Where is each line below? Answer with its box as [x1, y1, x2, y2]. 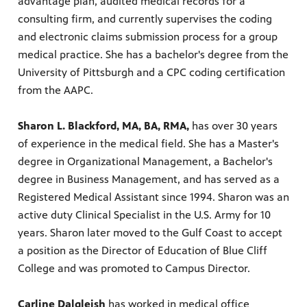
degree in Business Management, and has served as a [18, 173, 280, 186]
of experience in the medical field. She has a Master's [18, 137, 279, 151]
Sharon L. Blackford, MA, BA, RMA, [18, 119, 192, 133]
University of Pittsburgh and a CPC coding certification [18, 66, 285, 79]
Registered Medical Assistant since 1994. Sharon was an [18, 191, 289, 204]
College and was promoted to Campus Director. [18, 262, 250, 275]
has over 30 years [192, 119, 278, 133]
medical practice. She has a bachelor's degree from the [18, 48, 288, 62]
